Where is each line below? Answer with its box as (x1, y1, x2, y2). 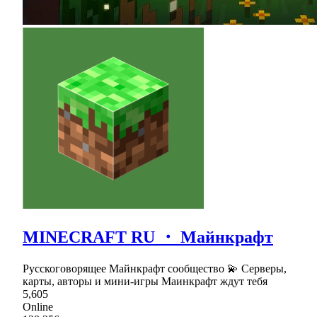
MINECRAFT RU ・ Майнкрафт (23, 227, 273, 246)
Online (23, 300, 53, 313)
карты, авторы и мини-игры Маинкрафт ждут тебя (23, 275, 267, 287)
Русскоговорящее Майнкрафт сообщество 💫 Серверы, (23, 262, 287, 275)
